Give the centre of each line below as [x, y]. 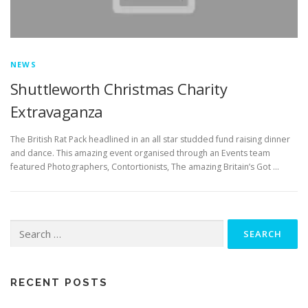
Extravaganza [57, 112]
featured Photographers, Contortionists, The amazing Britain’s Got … [145, 166]
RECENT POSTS [59, 282]
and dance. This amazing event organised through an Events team [140, 153]
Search [23, 225]
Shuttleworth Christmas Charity [119, 89]
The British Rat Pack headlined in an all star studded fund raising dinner [150, 139]
